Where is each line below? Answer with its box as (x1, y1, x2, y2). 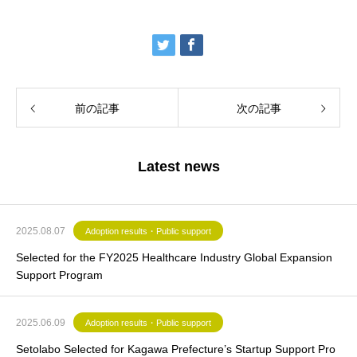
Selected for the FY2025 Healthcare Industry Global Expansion (16, 251, 332, 265)
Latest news (137, 159, 220, 175)
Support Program (16, 269, 103, 282)
